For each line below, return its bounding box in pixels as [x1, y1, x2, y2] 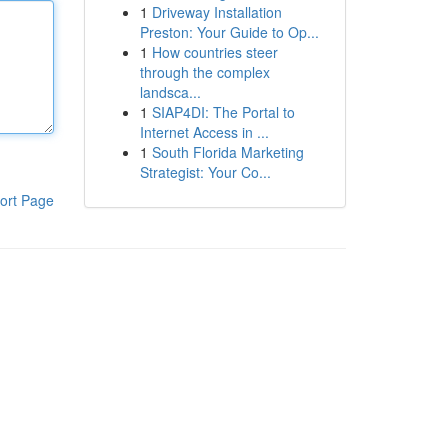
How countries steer [151, 42, 278, 62]
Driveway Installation [151, 2, 282, 22]
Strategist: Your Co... [139, 162, 271, 182]
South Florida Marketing [151, 142, 304, 162]
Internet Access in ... [139, 122, 269, 142]
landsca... [139, 82, 201, 102]
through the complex [139, 62, 270, 82]
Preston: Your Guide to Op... [139, 22, 319, 42]
